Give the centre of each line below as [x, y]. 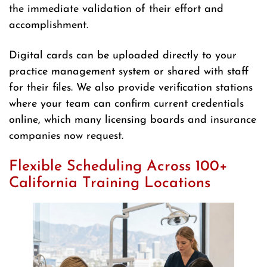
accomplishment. [49, 26]
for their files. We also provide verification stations [131, 88]
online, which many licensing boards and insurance [133, 120]
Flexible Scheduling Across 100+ [118, 167]
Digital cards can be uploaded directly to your [123, 56]
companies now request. [66, 136]
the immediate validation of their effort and [116, 10]
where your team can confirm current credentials [126, 104]
